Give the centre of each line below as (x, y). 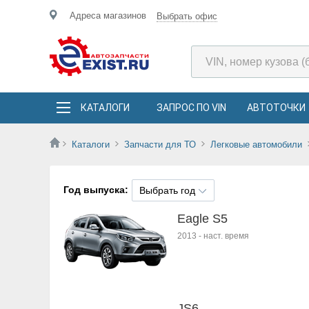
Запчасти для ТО (160, 144)
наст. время (226, 236)
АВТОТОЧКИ (276, 108)
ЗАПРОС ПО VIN (191, 108)
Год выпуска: (96, 190)
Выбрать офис (187, 16)
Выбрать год (167, 190)
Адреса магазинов (108, 16)
